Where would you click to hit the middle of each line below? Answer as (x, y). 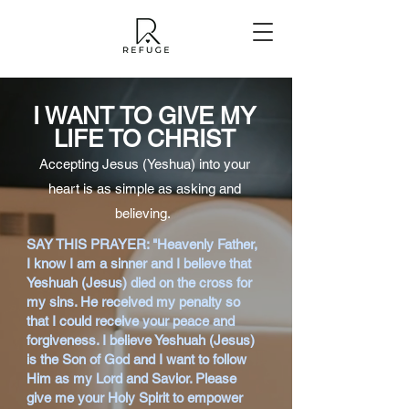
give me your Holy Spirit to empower (135, 398)
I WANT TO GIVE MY (144, 116)
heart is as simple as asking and (144, 189)
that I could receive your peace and (131, 321)
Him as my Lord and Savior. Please (131, 378)
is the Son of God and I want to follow (136, 359)
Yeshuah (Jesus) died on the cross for (139, 283)
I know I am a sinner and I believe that (139, 263)
